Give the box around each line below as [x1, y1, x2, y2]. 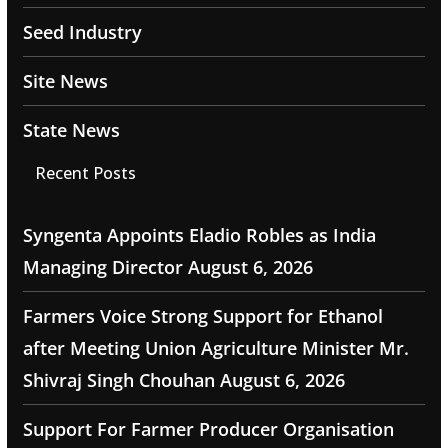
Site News [22, 69, 108, 94]
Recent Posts [34, 162, 136, 185]
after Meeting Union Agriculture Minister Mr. [22, 336, 409, 361]
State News [22, 118, 120, 143]
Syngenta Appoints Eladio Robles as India [22, 223, 376, 248]
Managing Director [22, 255, 183, 280]
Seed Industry [22, 20, 142, 45]
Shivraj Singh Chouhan [22, 368, 215, 393]
